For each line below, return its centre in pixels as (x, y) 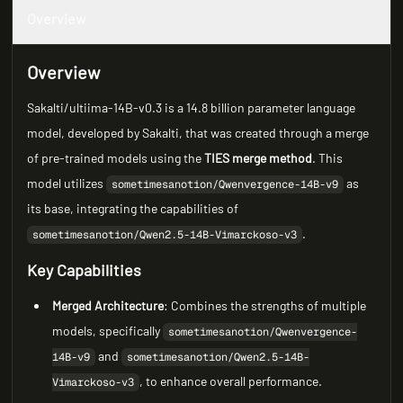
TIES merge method (259, 158)
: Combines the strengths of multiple (265, 305)
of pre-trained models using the (116, 158)
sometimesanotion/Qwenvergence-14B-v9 (225, 184)
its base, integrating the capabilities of (133, 208)
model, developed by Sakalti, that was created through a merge (198, 133)
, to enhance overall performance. (231, 381)
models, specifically (108, 331)
